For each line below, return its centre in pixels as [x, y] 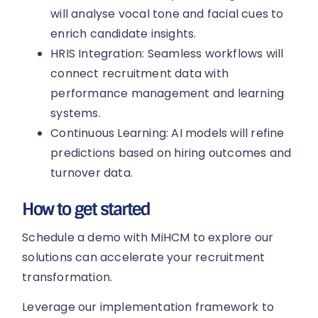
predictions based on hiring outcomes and [171, 153]
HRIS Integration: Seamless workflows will [167, 53]
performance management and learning [168, 93]
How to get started [86, 209]
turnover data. [92, 172]
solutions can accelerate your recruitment [144, 257]
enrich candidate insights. [124, 33]
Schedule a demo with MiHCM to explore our [148, 237]
